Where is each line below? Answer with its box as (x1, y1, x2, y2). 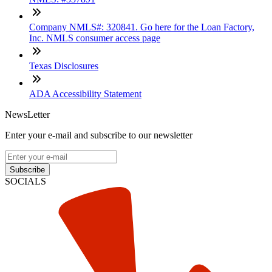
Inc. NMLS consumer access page (29, 32, 160, 43)
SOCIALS (5, 175, 46, 186)
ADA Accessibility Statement (29, 88, 141, 99)
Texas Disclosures (29, 60, 98, 71)
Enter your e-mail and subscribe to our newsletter (5, 129, 192, 140)
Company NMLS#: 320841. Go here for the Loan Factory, (29, 21, 254, 32)
